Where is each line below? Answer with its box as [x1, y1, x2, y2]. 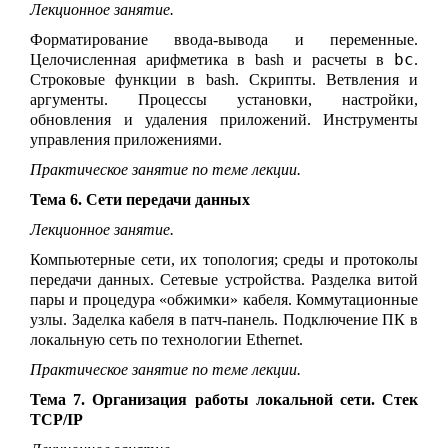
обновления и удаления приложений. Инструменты [30, 110, 418, 128]
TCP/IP [30, 410, 83, 428]
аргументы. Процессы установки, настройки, [30, 90, 418, 108]
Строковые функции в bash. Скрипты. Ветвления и [30, 70, 418, 88]
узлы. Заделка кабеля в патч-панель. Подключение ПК [30, 310, 410, 328]
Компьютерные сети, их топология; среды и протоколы [30, 250, 418, 268]
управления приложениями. [30, 130, 222, 148]
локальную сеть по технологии [30, 330, 246, 348]
